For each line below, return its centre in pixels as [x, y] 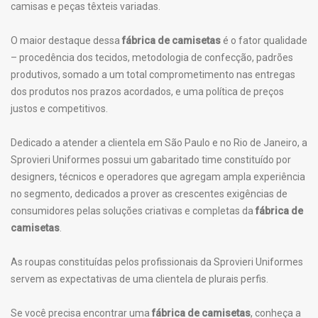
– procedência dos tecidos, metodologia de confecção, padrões [152, 57]
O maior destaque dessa [66, 40]
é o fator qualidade [265, 40]
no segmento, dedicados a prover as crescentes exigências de [149, 194]
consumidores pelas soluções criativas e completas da [133, 211]
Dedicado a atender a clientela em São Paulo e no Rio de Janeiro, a [159, 143]
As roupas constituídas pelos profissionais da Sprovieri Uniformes [157, 262]
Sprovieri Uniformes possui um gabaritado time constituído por [151, 160]
